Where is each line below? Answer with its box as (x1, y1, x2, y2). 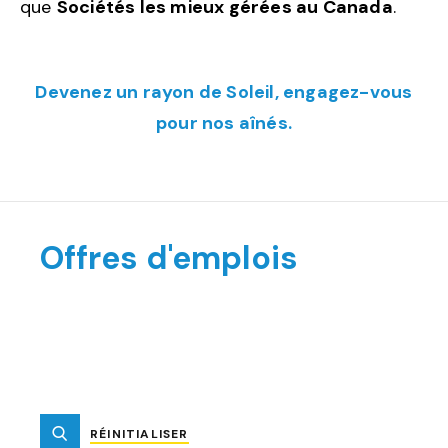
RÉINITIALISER (90, 426, 189, 442)
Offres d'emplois (40, 236, 298, 279)
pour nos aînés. (156, 110, 292, 135)
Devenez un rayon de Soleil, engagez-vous (35, 79, 413, 104)
